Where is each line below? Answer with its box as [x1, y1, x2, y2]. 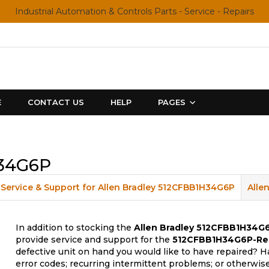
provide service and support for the [16, 234, 172, 245]
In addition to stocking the [16, 222, 134, 233]
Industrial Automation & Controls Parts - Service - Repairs [15, 6, 254, 17]
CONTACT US [28, 97, 84, 107]
